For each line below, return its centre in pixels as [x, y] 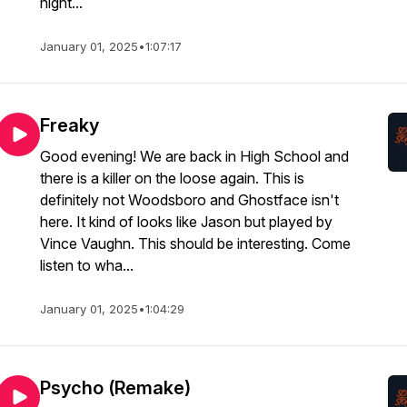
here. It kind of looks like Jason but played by [186, 222]
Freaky [69, 125]
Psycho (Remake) [115, 388]
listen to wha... [87, 265]
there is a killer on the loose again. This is [172, 178]
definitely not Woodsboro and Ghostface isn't [189, 200]
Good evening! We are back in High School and [194, 156]
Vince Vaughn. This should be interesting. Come [195, 243]
